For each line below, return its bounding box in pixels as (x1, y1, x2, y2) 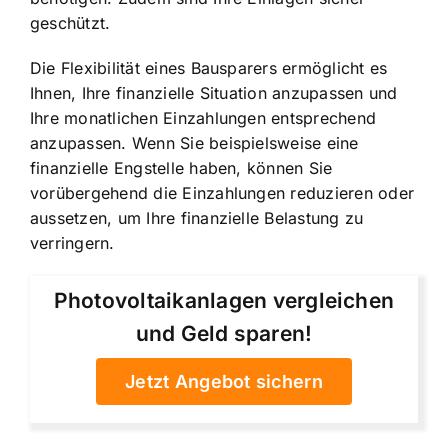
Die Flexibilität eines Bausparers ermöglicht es (30, 58, 388, 79)
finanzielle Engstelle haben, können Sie (30, 158, 333, 179)
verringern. (30, 233, 115, 254)
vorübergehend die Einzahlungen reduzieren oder (30, 183, 415, 204)
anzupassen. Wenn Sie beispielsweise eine (30, 133, 359, 154)
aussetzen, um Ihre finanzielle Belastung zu (30, 208, 364, 229)
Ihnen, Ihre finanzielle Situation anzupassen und (30, 83, 398, 104)
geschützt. (30, 13, 111, 34)
